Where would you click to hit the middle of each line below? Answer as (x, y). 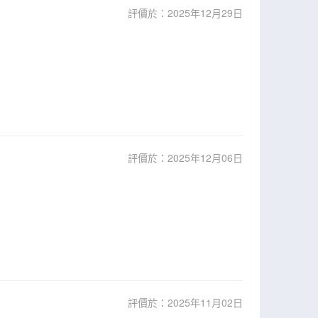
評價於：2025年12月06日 (185, 158)
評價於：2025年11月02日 (185, 302)
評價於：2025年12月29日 (185, 13)
